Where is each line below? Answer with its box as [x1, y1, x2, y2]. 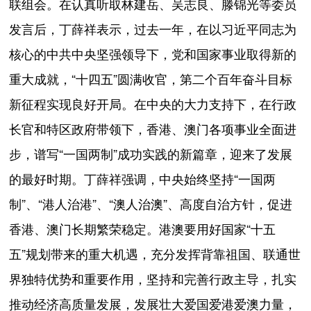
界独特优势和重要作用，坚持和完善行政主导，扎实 [9, 273, 297, 286]
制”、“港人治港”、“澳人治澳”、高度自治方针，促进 [9, 198, 293, 211]
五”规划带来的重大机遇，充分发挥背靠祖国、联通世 [9, 248, 301, 261]
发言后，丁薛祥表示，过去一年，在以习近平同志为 [9, 23, 297, 36]
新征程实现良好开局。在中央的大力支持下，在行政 [9, 98, 297, 111]
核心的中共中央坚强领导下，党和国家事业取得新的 [9, 48, 297, 61]
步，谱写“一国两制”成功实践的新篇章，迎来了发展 [9, 148, 293, 161]
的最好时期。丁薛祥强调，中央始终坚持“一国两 [9, 173, 276, 186]
